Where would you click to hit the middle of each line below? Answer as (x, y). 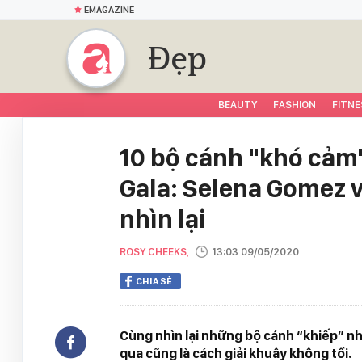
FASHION (295, 105)
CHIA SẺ (154, 281)
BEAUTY (238, 105)
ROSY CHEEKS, (156, 252)
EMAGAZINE (109, 10)
